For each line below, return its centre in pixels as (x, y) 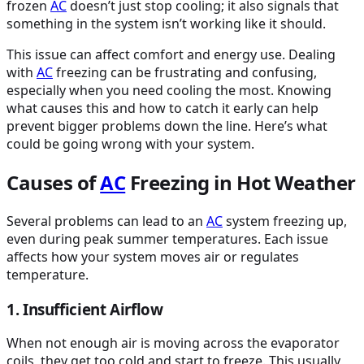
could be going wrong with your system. (130, 144)
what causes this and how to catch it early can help (162, 108)
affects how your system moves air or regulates (153, 256)
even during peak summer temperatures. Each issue (167, 238)
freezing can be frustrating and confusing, (185, 72)
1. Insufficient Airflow (85, 309)
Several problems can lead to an (106, 221)
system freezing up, (285, 221)
